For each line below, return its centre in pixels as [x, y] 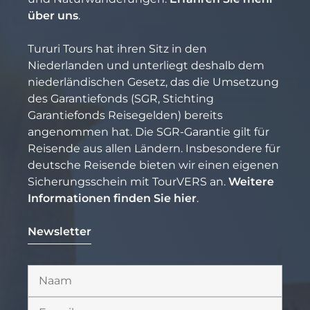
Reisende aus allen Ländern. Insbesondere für [154, 148]
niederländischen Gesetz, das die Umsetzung [153, 82]
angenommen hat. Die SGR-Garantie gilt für [148, 131]
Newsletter [60, 231]
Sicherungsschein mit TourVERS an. [128, 181]
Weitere [251, 181]
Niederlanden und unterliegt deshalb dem [146, 65]
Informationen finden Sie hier [112, 198]
